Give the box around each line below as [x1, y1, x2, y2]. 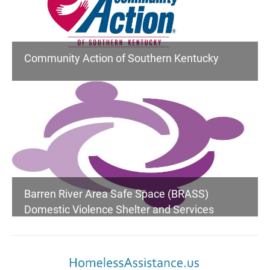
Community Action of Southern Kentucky [24, 51, 219, 64]
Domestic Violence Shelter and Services [24, 202, 214, 216]
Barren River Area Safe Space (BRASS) [24, 187, 209, 200]
